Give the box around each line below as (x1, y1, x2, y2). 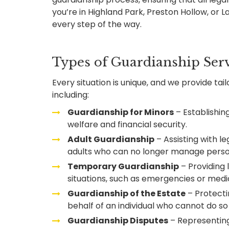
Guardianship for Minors (67, 106, 174, 118)
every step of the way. (52, 18, 142, 30)
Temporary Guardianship (67, 161, 179, 172)
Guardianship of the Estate (67, 188, 186, 199)
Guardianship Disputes (67, 215, 168, 226)
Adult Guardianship (67, 133, 154, 145)
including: (52, 89, 89, 101)
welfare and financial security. (67, 119, 187, 130)
